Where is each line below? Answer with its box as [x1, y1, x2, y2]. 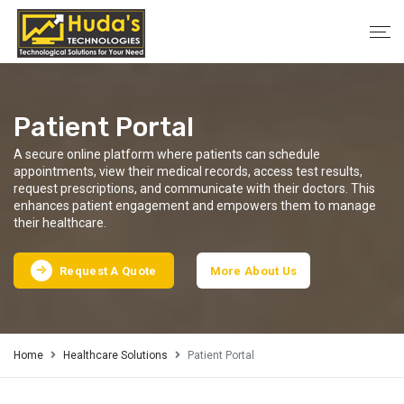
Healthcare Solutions [63, 349, 168, 363]
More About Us [209, 263, 298, 278]
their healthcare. [14, 216, 106, 230]
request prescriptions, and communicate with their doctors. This [14, 181, 375, 196]
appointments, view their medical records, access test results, [14, 164, 363, 179]
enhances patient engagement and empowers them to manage [14, 198, 376, 213]
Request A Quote [60, 263, 157, 278]
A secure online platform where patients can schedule [14, 147, 320, 161]
